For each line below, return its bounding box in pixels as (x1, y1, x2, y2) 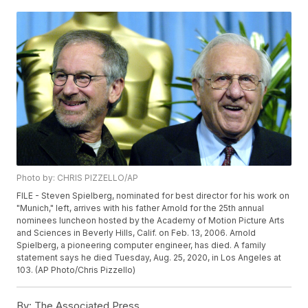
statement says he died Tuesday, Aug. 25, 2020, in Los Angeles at (16, 252, 282, 263)
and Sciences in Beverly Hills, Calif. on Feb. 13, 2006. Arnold (16, 228, 256, 239)
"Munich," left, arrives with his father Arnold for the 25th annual (16, 203, 265, 214)
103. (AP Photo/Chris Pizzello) (16, 265, 136, 276)
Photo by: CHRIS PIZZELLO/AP (16, 173, 139, 184)
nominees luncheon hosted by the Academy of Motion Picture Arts (16, 215, 285, 226)
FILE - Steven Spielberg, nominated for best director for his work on (16, 190, 290, 201)
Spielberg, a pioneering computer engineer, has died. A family (16, 240, 267, 251)
